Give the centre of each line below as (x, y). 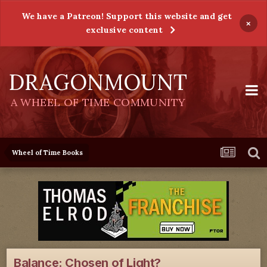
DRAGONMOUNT (98, 82)
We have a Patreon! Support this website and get (126, 16)
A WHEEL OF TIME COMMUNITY (98, 102)
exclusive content (124, 30)
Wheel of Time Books (47, 153)
